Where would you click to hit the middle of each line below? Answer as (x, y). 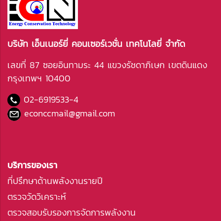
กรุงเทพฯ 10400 (39, 78)
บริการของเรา (32, 165)
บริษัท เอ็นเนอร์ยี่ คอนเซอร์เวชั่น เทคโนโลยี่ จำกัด (96, 44)
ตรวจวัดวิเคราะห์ (37, 196)
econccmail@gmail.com (70, 113)
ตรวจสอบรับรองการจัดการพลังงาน (72, 212)
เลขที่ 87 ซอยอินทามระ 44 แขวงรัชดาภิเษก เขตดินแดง (107, 65)
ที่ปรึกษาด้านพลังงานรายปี (55, 181)
